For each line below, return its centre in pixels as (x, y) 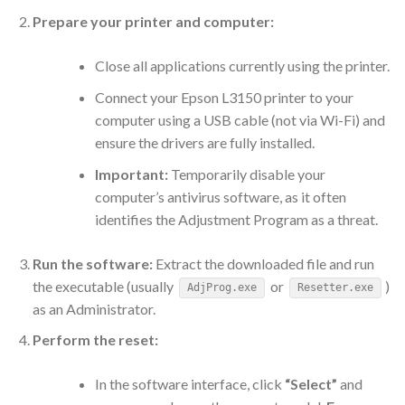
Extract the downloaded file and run (263, 263)
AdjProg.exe (221, 288)
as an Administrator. (94, 308)
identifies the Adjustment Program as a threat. (236, 219)
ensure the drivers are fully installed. (204, 143)
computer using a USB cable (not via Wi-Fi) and (240, 120)
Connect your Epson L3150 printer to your (224, 98)
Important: (131, 174)
